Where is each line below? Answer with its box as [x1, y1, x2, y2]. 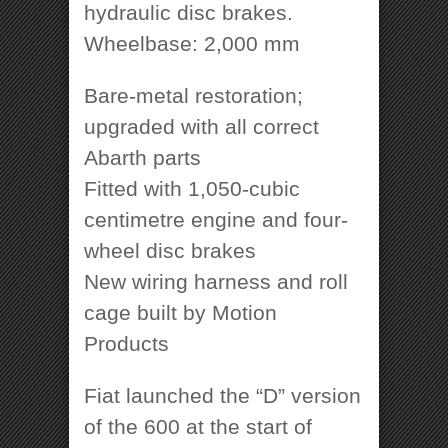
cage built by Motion [84, 300, 277, 324]
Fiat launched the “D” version [84, 383, 361, 407]
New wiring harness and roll [84, 269, 348, 293]
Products [84, 331, 169, 355]
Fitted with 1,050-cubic [84, 176, 300, 200]
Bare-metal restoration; [84, 83, 303, 107]
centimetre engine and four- [84, 207, 348, 231]
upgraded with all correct [84, 114, 319, 138]
